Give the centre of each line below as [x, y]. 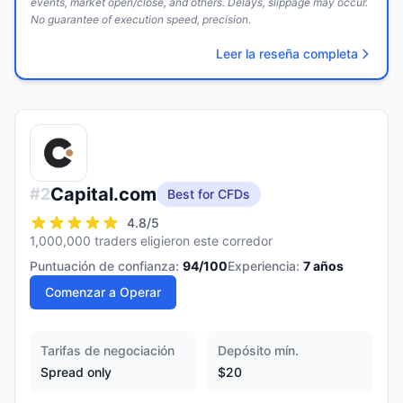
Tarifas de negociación [107, 350]
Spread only [76, 372]
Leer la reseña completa [287, 54]
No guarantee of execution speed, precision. [141, 19]
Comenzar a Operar [103, 292]
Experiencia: [264, 266]
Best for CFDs [209, 194]
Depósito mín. [258, 350]
